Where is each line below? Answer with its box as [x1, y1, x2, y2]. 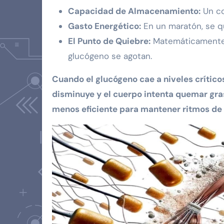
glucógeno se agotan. [68, 50, 152, 61]
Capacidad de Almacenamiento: [68, 5, 200, 16]
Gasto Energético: [68, 20, 141, 31]
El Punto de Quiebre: [68, 35, 150, 46]
